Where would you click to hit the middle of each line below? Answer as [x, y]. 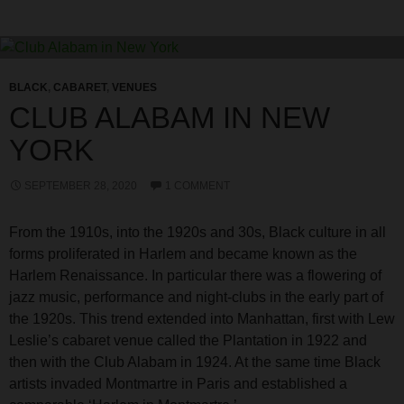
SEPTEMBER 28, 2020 [81, 185]
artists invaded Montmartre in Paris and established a [178, 383]
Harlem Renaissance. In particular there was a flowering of [195, 275]
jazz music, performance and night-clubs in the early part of [196, 297]
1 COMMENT [197, 185]
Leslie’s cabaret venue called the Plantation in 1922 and [188, 340]
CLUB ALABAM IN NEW [170, 117]
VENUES [134, 87]
